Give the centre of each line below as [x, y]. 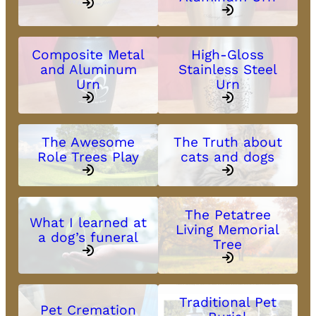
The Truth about [227, 142]
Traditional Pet [227, 303]
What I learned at [89, 222]
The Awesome [89, 142]
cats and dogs [228, 157]
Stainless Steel [227, 70]
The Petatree [227, 215]
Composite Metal [89, 55]
